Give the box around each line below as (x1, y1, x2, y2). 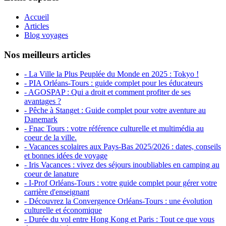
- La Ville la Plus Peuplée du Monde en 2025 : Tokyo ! (24, 70, 199, 79)
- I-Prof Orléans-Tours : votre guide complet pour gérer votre (24, 179, 217, 188)
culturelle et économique (24, 206, 102, 215)
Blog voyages (24, 30, 68, 39)
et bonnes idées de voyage (24, 151, 107, 160)
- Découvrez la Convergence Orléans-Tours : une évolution (24, 197, 212, 206)
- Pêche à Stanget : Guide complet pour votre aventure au (24, 106, 206, 115)
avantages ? (24, 97, 61, 106)
